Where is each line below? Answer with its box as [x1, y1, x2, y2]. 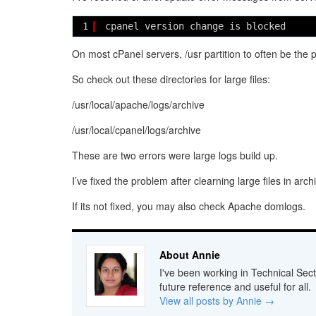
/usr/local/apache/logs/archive [72, 97, 205, 112]
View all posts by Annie [159, 293, 265, 308]
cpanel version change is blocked [105, 20, 291, 32]
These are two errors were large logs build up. [72, 148, 278, 163]
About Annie [159, 248, 220, 262]
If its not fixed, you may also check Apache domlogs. [72, 199, 305, 214]
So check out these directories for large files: [72, 72, 270, 87]
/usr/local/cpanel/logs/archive [72, 123, 201, 138]
